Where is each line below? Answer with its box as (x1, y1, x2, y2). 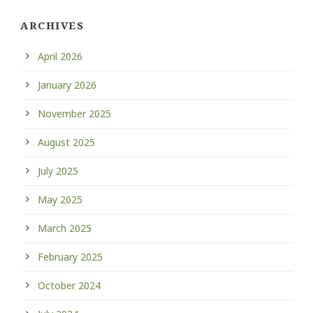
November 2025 (38, 106, 111, 120)
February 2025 (38, 249, 103, 263)
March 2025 (38, 221, 92, 235)
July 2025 (38, 163, 78, 177)
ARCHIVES (20, 17, 84, 32)
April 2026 (38, 49, 82, 63)
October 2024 (38, 278, 101, 292)
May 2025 (38, 192, 82, 206)
